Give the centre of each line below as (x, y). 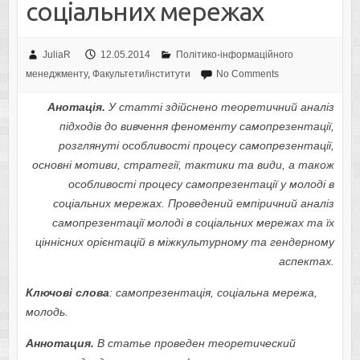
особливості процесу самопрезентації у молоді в (202, 184)
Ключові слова (67, 293)
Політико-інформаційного (234, 55)
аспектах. (307, 262)
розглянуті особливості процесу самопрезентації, (197, 146)
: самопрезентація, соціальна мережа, (213, 293)
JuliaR (56, 55)
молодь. (47, 312)
